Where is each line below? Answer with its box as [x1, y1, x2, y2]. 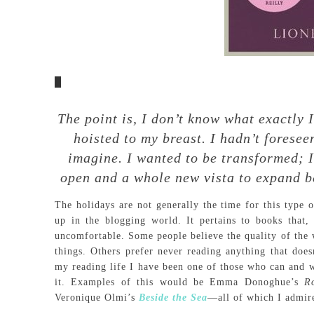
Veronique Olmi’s [55, 292, 135, 303]
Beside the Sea [135, 292, 207, 303]
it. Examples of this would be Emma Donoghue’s [55, 277, 305, 287]
